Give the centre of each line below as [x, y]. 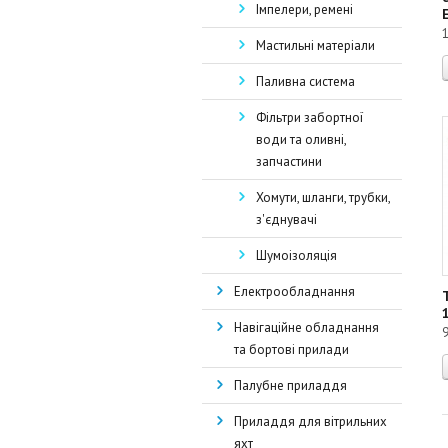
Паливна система [305, 81]
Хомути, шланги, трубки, [323, 197]
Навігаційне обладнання [306, 327]
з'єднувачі [286, 219]
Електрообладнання [294, 291]
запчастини [289, 161]
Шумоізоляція [296, 255]
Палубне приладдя [290, 385]
